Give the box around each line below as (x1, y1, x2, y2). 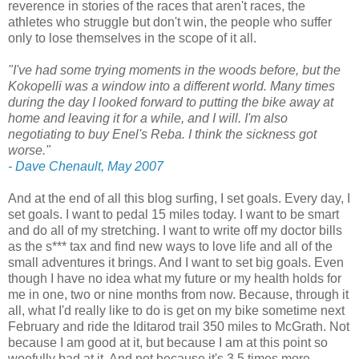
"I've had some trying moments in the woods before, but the (8, 63, 341, 78)
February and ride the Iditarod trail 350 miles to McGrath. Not (8, 320, 349, 334)
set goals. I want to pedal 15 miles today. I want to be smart (8, 208, 339, 222)
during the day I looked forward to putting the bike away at (8, 95, 333, 110)
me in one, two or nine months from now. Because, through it (8, 288, 349, 302)
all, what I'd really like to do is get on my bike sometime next (8, 304, 345, 318)
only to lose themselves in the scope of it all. (8, 31, 256, 46)
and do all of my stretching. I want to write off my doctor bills (8, 224, 342, 238)
